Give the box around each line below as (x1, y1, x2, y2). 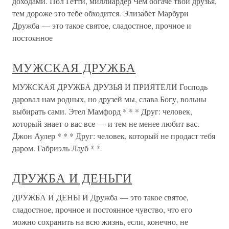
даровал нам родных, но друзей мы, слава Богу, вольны (12, 94, 207, 104)
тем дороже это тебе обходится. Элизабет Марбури (12, 8, 189, 18)
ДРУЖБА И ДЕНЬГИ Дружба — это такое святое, (12, 192, 189, 202)
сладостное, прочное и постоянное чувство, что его (12, 204, 192, 215)
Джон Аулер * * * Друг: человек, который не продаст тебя (12, 130, 215, 141)
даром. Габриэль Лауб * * (12, 143, 101, 153)
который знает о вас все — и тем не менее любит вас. (12, 118, 199, 129)
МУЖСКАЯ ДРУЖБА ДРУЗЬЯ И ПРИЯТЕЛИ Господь (12, 81, 208, 92)
